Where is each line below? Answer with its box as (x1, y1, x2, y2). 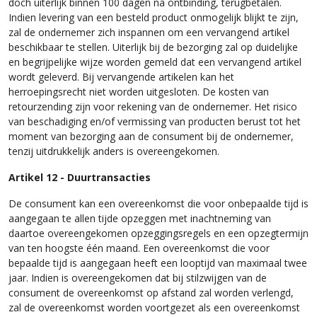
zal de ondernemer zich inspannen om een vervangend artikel (8, 25, 289, 38)
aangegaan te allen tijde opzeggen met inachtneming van (8, 211, 271, 224)
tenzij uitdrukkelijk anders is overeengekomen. (8, 144, 219, 157)
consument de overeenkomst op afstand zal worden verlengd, (8, 285, 294, 299)
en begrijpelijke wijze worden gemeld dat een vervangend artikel (8, 54, 301, 68)
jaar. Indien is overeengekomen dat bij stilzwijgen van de (8, 270, 267, 284)
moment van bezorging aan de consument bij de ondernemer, (8, 129, 294, 142)
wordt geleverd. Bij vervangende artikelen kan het (8, 69, 234, 83)
